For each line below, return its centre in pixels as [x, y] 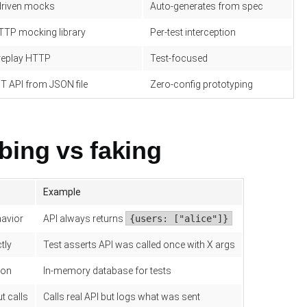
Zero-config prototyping [201, 84]
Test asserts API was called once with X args [139, 245]
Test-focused [179, 58]
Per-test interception [193, 32]
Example [62, 192]
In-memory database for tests [107, 271]
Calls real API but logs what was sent [122, 297]
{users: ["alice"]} [179, 219]
